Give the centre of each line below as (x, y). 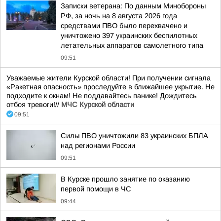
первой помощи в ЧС (96, 189)
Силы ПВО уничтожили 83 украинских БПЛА (134, 136)
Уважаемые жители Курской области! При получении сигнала (109, 78)
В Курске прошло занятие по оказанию (125, 179)
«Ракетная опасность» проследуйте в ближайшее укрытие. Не (110, 87)
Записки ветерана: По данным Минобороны (133, 6)
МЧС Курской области (98, 105)
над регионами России (98, 146)
